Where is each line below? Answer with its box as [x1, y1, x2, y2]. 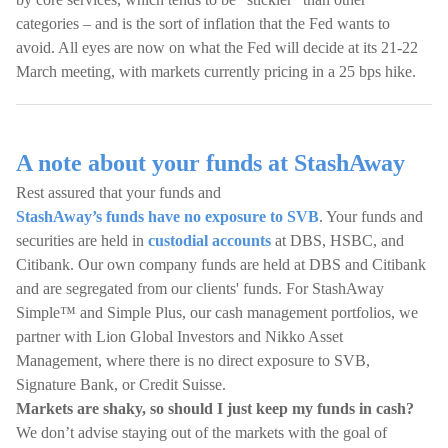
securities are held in [16, 232, 148, 249]
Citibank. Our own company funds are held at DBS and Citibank [16, 256, 426, 273]
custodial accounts [148, 232, 271, 249]
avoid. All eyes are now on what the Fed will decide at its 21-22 [16, 39, 418, 56]
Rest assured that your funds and [16, 184, 221, 201]
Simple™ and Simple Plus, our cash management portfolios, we [16, 304, 418, 321]
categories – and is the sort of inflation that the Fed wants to [16, 15, 390, 32]
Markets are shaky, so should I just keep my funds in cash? [16, 400, 414, 417]
